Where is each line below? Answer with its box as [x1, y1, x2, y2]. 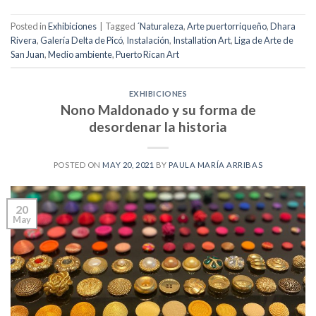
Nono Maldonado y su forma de [60, 101, 256, 118]
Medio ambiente [48, 49, 112, 61]
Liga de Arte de [234, 35, 293, 47]
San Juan [11, 49, 44, 61]
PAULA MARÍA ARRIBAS [169, 159, 263, 169]
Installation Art [173, 35, 231, 47]
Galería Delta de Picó [40, 35, 123, 47]
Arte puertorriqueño [187, 20, 267, 32]
